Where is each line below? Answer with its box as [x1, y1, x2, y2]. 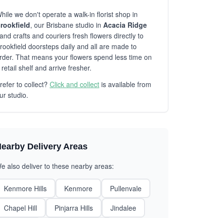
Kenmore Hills [4, 183, 47, 193]
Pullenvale [110, 183, 142, 193]
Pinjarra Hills [54, 203, 93, 213]
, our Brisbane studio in [30, 20, 103, 30]
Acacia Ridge [103, 20, 147, 30]
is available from [99, 79, 151, 89]
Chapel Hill [4, 203, 37, 213]
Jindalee [110, 203, 136, 213]
